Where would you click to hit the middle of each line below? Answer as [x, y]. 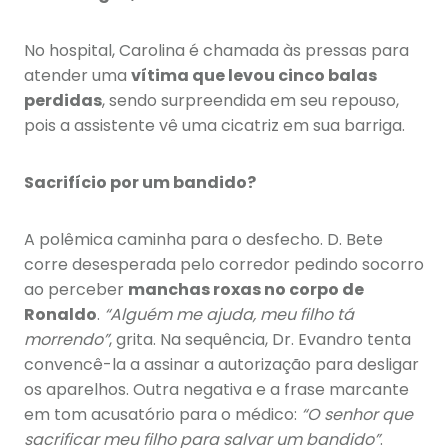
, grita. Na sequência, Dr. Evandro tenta [260, 340]
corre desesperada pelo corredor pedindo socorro [224, 265]
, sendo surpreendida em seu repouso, [250, 101]
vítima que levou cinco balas [254, 76]
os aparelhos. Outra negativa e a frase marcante [216, 390]
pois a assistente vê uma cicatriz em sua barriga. [214, 126]
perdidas [63, 101]
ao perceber [76, 290]
